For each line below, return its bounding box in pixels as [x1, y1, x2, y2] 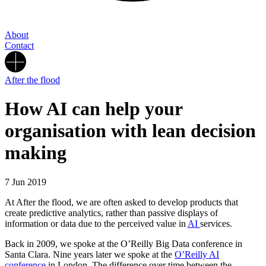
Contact [5, 40, 34, 50]
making [5, 142, 66, 164]
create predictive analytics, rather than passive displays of [5, 207, 218, 218]
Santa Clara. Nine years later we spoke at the [5, 249, 175, 259]
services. [200, 218, 232, 229]
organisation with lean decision [5, 120, 256, 142]
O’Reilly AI [175, 249, 219, 259]
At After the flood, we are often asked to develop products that [5, 197, 238, 207]
